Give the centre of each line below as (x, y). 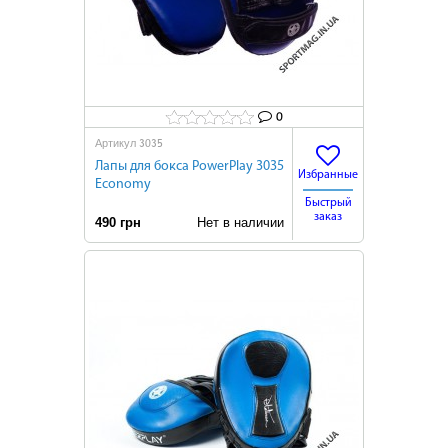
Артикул (117, 143)
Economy (123, 184)
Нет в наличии (234, 222)
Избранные (328, 175)
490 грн (118, 222)
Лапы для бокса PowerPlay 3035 (189, 166)
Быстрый (328, 203)
